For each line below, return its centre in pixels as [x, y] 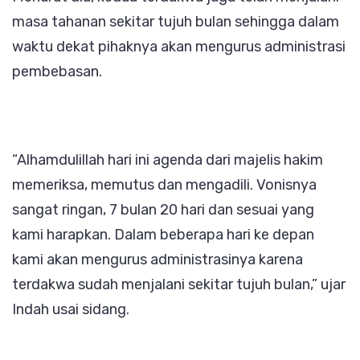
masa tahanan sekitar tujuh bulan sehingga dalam [176, 21]
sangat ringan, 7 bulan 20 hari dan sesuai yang [163, 209]
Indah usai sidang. [71, 309]
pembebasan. [57, 71]
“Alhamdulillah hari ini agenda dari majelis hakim [168, 160]
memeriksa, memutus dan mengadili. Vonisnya [164, 184]
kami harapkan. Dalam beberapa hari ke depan [163, 234]
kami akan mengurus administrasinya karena [157, 259]
